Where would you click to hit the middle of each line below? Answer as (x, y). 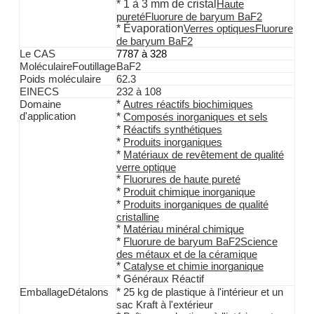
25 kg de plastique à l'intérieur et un (203, 293)
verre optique (146, 168)
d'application (47, 117)
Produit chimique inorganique (189, 192)
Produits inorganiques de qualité (196, 205)
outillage (97, 67)
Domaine (40, 105)
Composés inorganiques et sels (195, 117)
